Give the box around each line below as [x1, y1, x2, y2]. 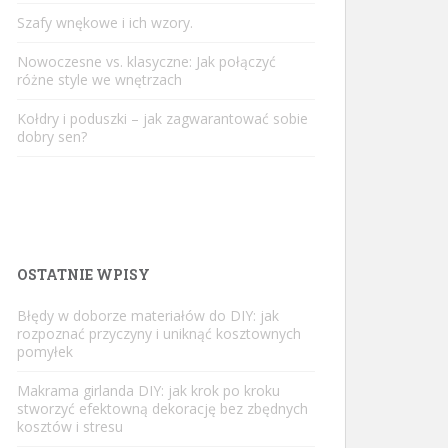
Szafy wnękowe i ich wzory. [17, 13, 193, 32]
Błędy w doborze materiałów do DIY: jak [17, 306, 279, 325]
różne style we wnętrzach [17, 70, 182, 89]
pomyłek [17, 342, 73, 361]
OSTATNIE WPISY [17, 265, 150, 284]
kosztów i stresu [17, 417, 123, 436]
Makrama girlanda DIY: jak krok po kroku [17, 381, 280, 400]
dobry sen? [17, 127, 87, 146]
